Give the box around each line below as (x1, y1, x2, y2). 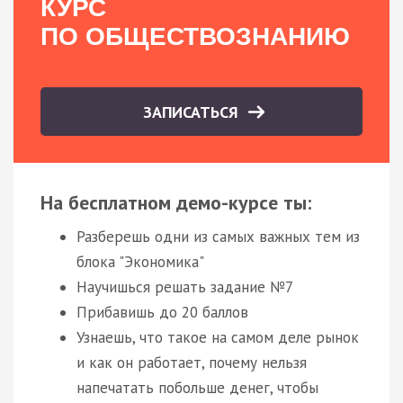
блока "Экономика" (76, 251, 204, 272)
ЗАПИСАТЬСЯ (143, 101, 243, 122)
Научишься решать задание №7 (76, 276, 293, 297)
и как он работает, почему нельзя (76, 352, 307, 372)
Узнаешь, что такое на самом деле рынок (76, 327, 359, 347)
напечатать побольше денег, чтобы (76, 377, 318, 398)
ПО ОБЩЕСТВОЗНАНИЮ (40, 22, 350, 50)
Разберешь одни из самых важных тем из (76, 226, 360, 246)
